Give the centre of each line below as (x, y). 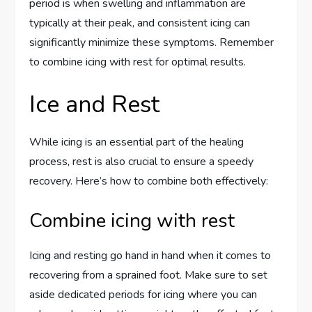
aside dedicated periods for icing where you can (143, 295)
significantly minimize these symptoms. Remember (152, 43)
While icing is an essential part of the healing (137, 142)
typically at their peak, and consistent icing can (140, 23)
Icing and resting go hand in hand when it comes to (150, 256)
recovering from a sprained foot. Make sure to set (149, 275)
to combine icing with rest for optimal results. (138, 62)
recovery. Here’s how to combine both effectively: (149, 181)
